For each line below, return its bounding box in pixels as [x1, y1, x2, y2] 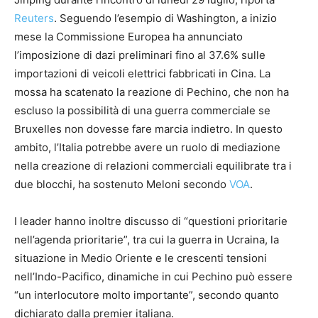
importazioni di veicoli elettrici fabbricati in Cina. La [14, 67, 270, 81]
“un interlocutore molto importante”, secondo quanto [14, 288, 279, 302]
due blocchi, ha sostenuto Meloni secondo [14, 177, 229, 192]
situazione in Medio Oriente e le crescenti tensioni [14, 251, 267, 265]
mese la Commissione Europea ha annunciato [14, 30, 243, 44]
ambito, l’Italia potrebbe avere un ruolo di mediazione [14, 141, 280, 155]
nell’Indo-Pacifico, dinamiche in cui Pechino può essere [14, 270, 292, 284]
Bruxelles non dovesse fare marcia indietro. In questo [14, 122, 283, 136]
